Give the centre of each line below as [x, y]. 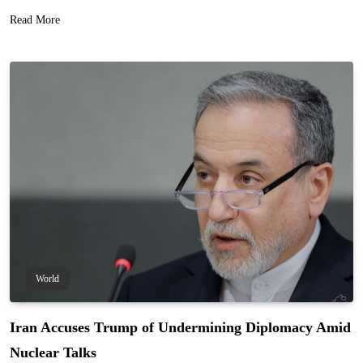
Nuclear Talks [53, 352]
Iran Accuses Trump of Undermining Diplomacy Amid [180, 327]
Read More [35, 19]
